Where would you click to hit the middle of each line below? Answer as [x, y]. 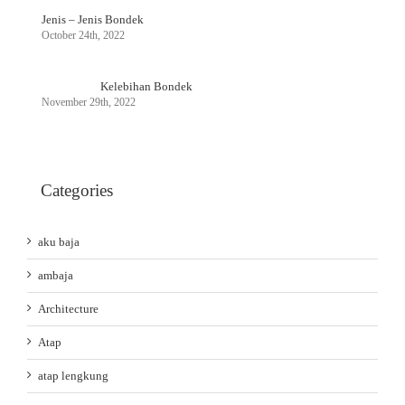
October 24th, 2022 [83, 36]
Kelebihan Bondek [146, 87]
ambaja [56, 275]
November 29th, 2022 [89, 103]
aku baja [59, 241]
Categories [77, 191]
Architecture [68, 308]
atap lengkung [73, 375]
